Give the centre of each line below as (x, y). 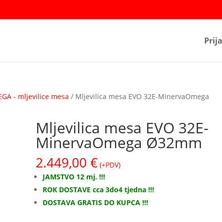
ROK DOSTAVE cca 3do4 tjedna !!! (99, 189)
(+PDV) (110, 165)
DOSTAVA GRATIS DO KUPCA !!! (96, 202)
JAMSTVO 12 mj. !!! (74, 176)
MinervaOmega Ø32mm (119, 142)
